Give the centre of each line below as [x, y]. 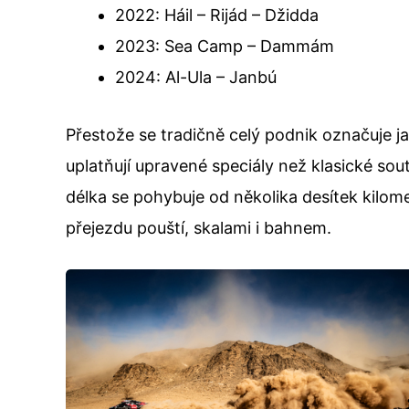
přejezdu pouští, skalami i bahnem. [199, 227]
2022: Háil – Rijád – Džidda [217, 15]
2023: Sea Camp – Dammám [225, 46]
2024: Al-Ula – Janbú [196, 77]
